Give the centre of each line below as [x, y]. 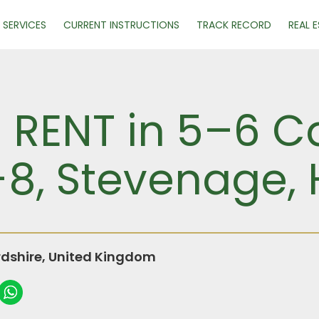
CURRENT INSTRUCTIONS [121, 25]
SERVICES [25, 25]
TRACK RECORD [234, 25]
